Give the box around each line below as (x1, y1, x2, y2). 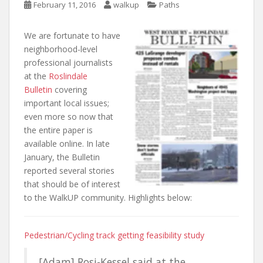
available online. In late (24, 137, 110, 149)
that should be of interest (24, 178, 120, 190)
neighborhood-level (24, 43, 97, 55)
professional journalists (24, 56, 113, 68)
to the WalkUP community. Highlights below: (24, 191, 192, 203)
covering (52, 83, 87, 95)
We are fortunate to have (24, 29, 120, 41)
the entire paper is (24, 124, 93, 136)
